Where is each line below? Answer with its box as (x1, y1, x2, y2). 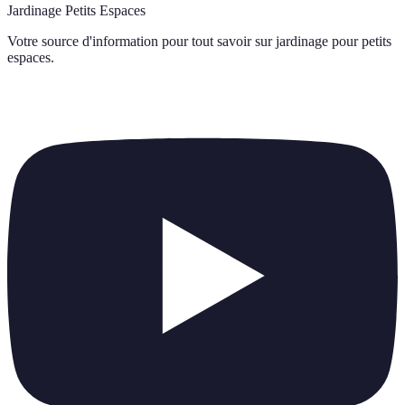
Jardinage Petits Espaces (7, 3, 146, 18)
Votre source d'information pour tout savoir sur (7, 33, 272, 49)
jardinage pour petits (276, 33, 391, 49)
